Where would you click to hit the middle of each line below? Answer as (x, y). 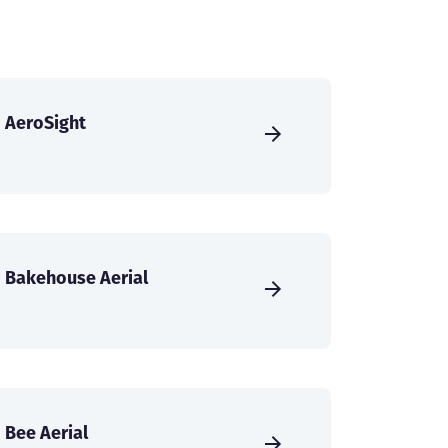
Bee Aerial (46, 433)
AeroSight (45, 123)
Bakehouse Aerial (76, 278)
